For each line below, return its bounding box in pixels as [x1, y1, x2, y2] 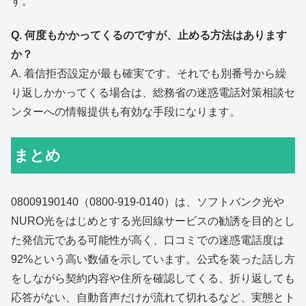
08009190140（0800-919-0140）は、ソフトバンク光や [11, 195, 284, 208]
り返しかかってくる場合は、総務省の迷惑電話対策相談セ [11, 87, 295, 99]
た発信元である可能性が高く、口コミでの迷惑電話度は [11, 234, 284, 246]
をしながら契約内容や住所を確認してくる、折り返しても [11, 272, 295, 284]
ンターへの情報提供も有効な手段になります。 [11, 106, 240, 118]
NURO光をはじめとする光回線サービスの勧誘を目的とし [11, 214, 295, 227]
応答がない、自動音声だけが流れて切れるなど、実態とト [11, 291, 295, 303]
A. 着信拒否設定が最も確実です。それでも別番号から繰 [11, 68, 286, 80]
